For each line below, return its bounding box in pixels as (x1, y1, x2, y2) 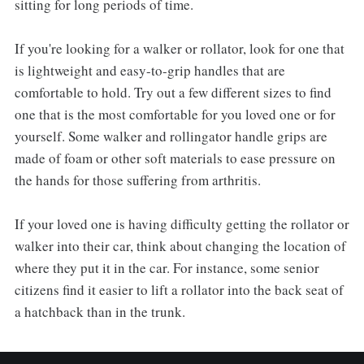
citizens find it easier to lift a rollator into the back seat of (14, 280, 344, 300)
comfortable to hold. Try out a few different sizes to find (14, 83, 331, 102)
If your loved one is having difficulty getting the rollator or (14, 214, 349, 234)
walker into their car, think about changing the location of (14, 236, 346, 256)
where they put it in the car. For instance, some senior (14, 258, 319, 278)
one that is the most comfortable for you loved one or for (14, 105, 336, 124)
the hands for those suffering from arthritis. (14, 171, 261, 190)
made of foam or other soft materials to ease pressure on (14, 149, 336, 168)
